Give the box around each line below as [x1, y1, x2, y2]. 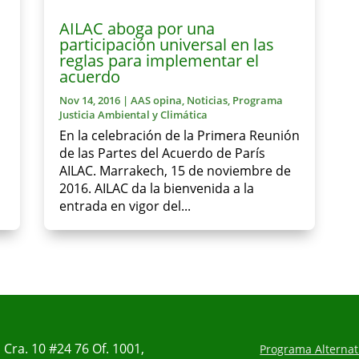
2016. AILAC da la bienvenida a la [58, 179, 254, 197]
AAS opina [130, 93, 182, 107]
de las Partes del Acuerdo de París [58, 144, 265, 162]
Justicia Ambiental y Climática [58, 107, 208, 122]
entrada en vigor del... [58, 197, 191, 215]
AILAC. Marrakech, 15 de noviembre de [58, 162, 291, 179]
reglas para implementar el [58, 50, 259, 71]
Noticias [186, 93, 228, 107]
